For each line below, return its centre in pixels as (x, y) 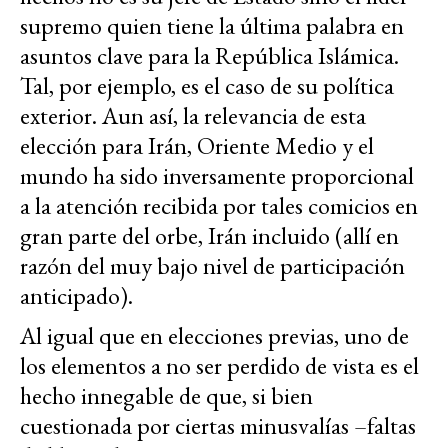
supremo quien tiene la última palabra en (212, 26)
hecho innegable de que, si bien (166, 396)
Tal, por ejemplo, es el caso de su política (207, 86)
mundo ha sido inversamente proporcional (217, 176)
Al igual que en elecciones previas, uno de (214, 336)
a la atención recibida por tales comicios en (219, 206)
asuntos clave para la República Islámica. (209, 56)
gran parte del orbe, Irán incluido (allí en (209, 236)
